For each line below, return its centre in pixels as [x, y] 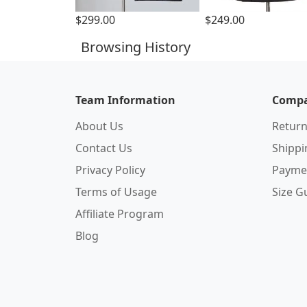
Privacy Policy [110, 170]
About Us [99, 126]
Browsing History [136, 47]
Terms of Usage [116, 192]
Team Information [125, 100]
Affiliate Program [120, 214]
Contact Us [104, 148]
